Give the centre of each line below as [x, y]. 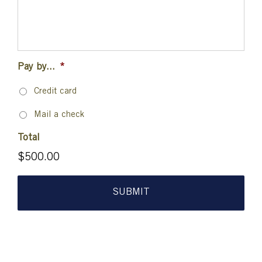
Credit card [55, 92]
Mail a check [59, 115]
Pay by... [36, 68]
